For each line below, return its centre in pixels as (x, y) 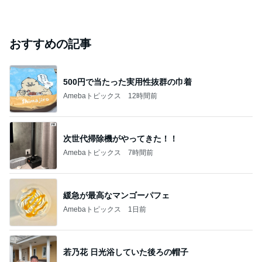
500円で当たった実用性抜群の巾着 (127, 82)
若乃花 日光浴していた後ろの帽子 (126, 252)
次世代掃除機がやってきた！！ (120, 138)
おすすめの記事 (50, 44)
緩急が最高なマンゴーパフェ (116, 195)
